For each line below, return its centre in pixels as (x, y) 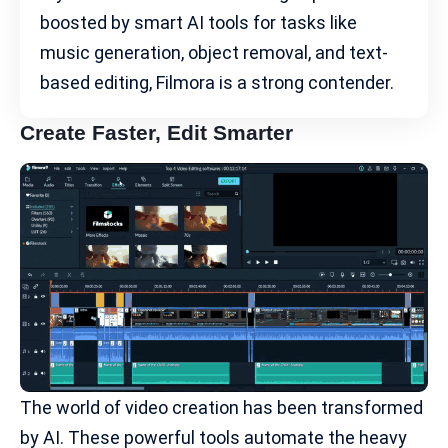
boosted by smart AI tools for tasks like (198, 22)
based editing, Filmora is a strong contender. (217, 82)
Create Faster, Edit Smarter (156, 132)
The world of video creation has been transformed (221, 407)
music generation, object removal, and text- (214, 52)
